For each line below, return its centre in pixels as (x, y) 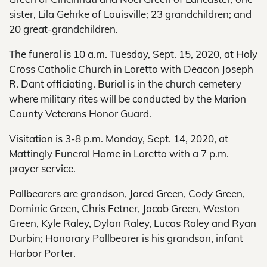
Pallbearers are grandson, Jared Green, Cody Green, (127, 193)
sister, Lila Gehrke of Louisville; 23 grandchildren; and (130, 14)
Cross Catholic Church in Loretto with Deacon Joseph (131, 69)
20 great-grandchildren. (63, 29)
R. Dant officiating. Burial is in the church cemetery (125, 84)
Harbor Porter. (42, 253)
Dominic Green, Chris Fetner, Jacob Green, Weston (124, 208)
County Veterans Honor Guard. (80, 114)
